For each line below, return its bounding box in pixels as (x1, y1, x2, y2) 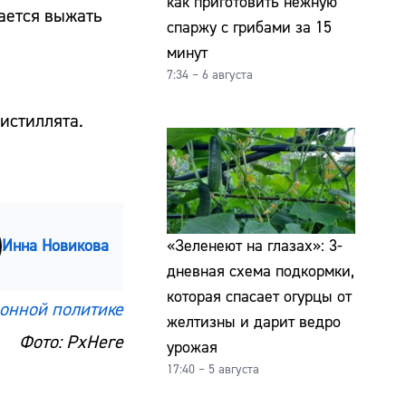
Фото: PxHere (19, 330, 123, 353)
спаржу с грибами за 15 (167, 16, 332, 38)
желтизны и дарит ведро (167, 311, 341, 333)
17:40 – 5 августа (167, 361, 259, 378)
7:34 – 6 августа (167, 66, 253, 83)
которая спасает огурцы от (167, 285, 352, 307)
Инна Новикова (2, 235, 109, 256)
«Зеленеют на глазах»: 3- (167, 235, 343, 256)
